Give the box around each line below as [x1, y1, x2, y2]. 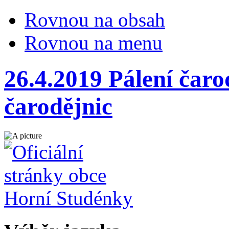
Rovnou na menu [25, 32, 163, 54]
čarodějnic [4, 93, 112, 120]
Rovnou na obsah [25, 9, 165, 31]
